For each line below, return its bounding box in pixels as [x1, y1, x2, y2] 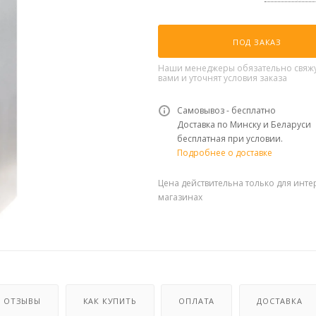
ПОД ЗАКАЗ [232, 37, 282, 47]
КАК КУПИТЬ [83, 295, 137, 306]
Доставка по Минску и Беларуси [177, 119, 311, 130]
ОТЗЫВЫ [4, 295, 41, 306]
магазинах [158, 191, 202, 203]
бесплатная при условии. [177, 133, 283, 145]
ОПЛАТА [178, 295, 215, 306]
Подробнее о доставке [177, 147, 272, 159]
